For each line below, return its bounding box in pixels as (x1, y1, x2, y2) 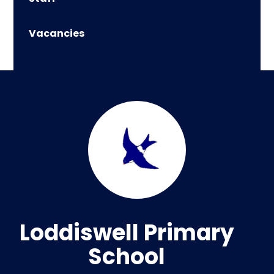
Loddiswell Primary (19, 217, 234, 248)
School (88, 240, 166, 272)
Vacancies (29, 26, 85, 40)
